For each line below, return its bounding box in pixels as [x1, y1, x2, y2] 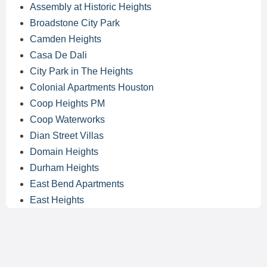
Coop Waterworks [30, 114, 105, 125]
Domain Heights [30, 147, 98, 157]
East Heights [30, 195, 84, 205]
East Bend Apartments [30, 179, 124, 189]
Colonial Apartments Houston [30, 82, 154, 92]
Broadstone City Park [30, 18, 120, 28]
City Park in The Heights [30, 66, 133, 76]
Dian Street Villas [30, 131, 104, 141]
